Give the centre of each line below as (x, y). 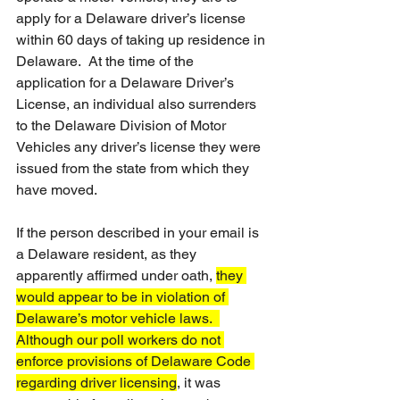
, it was (200, 383)
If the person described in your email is (139, 233)
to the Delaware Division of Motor (123, 125)
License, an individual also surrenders (138, 104)
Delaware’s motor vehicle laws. (118, 318)
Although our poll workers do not (120, 340)
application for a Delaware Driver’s (127, 83)
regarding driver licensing (96, 383)
